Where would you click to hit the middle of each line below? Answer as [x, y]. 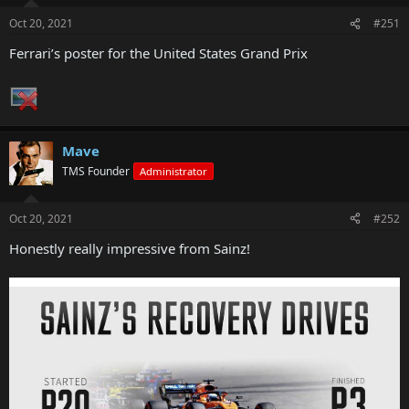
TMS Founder [96, 172]
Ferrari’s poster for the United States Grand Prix [158, 53]
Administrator [173, 172]
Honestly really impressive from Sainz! [130, 248]
